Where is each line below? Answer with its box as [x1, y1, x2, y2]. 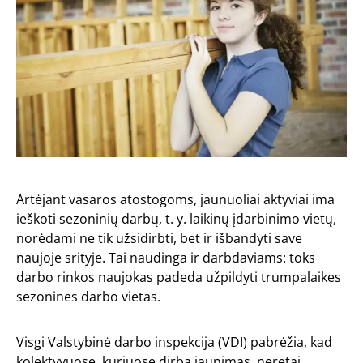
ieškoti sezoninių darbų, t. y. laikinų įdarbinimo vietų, [16, 209, 336, 228]
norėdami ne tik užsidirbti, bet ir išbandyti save [16, 228, 302, 247]
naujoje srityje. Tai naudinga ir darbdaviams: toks [16, 248, 315, 267]
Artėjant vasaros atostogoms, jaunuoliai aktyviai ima [16, 190, 335, 208]
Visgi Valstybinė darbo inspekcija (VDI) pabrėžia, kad [16, 332, 332, 351]
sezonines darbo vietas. [16, 287, 160, 305]
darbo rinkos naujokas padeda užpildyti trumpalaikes [16, 267, 341, 286]
